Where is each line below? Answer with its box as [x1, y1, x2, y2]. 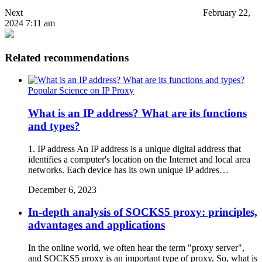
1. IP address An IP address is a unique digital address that [28, 143, 241, 154]
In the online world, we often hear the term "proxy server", [28, 243, 244, 253]
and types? [28, 119, 80, 132]
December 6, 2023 [28, 184, 96, 195]
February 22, [203, 7, 250, 18]
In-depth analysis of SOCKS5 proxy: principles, [28, 206, 257, 219]
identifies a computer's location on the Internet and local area [28, 154, 250, 164]
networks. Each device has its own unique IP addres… [28, 164, 229, 175]
